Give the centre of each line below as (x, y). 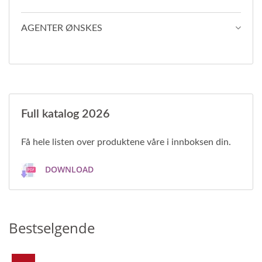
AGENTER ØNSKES (62, 28)
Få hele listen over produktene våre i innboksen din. (126, 142)
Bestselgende (52, 228)
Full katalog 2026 (65, 114)
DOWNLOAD (68, 170)
